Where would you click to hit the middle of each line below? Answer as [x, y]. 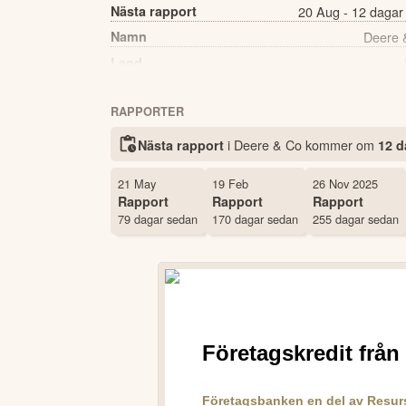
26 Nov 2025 [345, 183]
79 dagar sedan [158, 218]
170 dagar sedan [255, 218]
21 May [137, 183]
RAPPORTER [147, 112]
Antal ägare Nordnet [174, 88]
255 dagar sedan [356, 218]
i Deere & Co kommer [292, 144]
